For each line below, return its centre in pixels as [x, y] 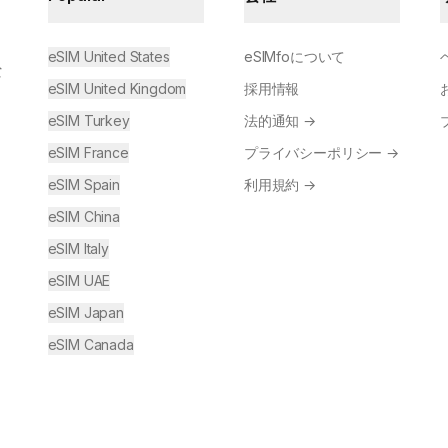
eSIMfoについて [294, 57]
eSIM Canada [90, 345]
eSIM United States [108, 57]
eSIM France [88, 153]
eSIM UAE [79, 281]
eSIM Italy [78, 249]
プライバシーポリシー [313, 153]
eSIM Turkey [88, 121]
